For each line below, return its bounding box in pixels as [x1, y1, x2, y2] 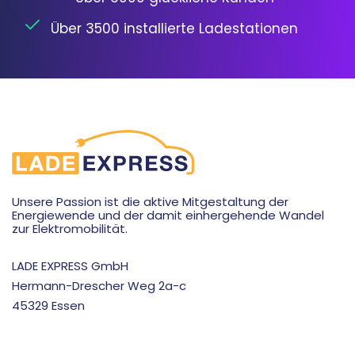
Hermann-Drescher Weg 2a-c [12, 277, 189, 295]
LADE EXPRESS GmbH [12, 258, 132, 275]
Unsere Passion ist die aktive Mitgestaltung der [12, 193, 288, 211]
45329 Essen [12, 297, 85, 315]
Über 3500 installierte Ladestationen [51, 19, 298, 38]
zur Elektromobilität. [12, 220, 128, 238]
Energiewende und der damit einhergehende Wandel [12, 207, 324, 224]
